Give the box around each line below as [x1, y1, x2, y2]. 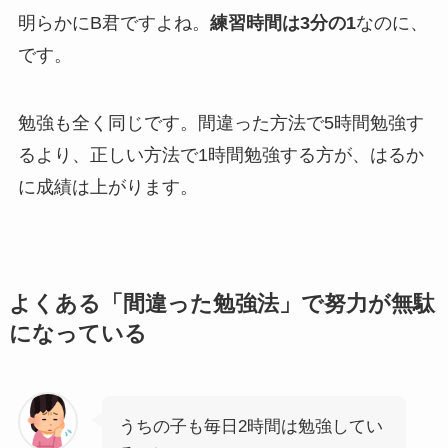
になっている [8, 321, 147, 346]
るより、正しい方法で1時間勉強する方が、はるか [17, 144, 424, 165]
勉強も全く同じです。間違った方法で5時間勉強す [17, 112, 424, 133]
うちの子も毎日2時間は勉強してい [118, 416, 383, 436]
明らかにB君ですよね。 [17, 12, 210, 33]
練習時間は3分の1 [209, 12, 356, 33]
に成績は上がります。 [17, 176, 198, 197]
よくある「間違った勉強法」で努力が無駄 [8, 291, 435, 316]
